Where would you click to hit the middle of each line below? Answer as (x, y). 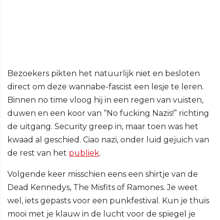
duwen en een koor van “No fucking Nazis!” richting (108, 113)
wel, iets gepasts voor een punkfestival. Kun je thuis (108, 201)
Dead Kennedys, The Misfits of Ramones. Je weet (103, 188)
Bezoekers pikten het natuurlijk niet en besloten (104, 74)
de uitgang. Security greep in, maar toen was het (103, 127)
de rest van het (38, 153)
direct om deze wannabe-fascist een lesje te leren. (106, 87)
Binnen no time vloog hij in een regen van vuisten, (105, 100)
